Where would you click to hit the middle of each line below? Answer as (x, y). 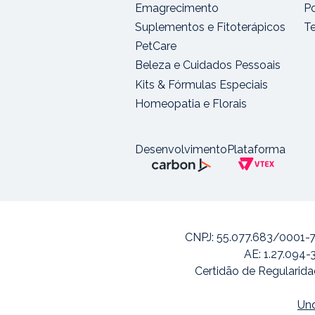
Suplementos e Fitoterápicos (210, 27)
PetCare (156, 46)
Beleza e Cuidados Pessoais (208, 65)
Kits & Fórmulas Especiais (201, 84)
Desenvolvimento (181, 149)
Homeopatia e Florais (191, 103)
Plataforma (256, 149)
